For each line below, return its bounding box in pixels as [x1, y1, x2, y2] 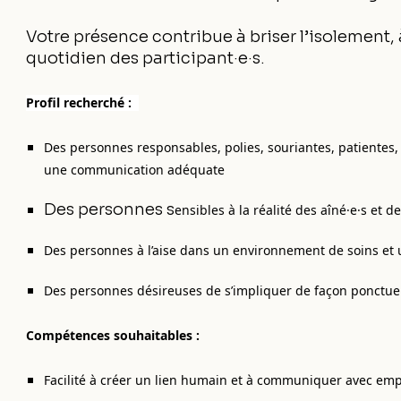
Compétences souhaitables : [26, 327, 200, 344]
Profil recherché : [26, 94, 136, 111]
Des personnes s [44, 200, 175, 219]
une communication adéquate [44, 161, 226, 178]
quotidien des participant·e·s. [26, 48, 266, 68]
